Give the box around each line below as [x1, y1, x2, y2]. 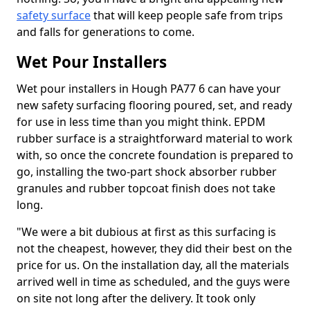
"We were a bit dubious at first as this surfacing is [17, 224, 276, 239]
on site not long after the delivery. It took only [17, 291, 255, 306]
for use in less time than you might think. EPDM [17, 114, 266, 129]
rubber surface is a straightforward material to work [17, 131, 293, 146]
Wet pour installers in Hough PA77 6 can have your [17, 81, 281, 96]
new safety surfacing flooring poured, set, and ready [17, 98, 292, 113]
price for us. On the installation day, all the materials [17, 257, 289, 273]
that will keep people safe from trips [91, 8, 283, 23]
